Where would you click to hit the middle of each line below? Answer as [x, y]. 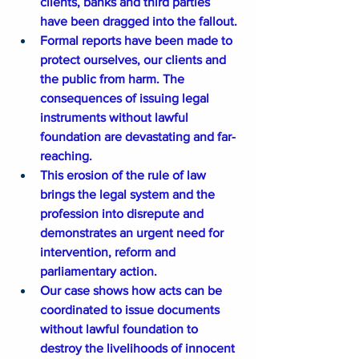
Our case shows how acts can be [133, 290]
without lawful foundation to [121, 329]
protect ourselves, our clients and [135, 59]
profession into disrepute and [123, 213]
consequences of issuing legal [126, 98]
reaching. [66, 155]
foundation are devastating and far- [138, 136]
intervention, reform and [109, 252]
